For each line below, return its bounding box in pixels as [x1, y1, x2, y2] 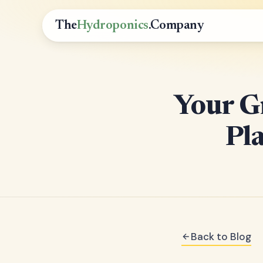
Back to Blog [191, 230, 251, 243]
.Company [148, 19, 204, 32]
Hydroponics [76, 19, 149, 32]
